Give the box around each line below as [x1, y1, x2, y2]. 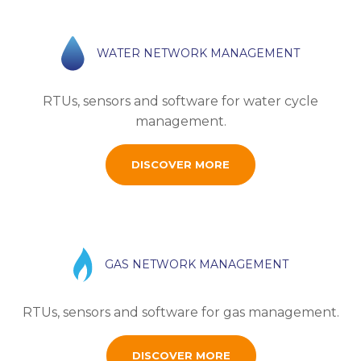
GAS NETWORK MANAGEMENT [104, 256, 288, 272]
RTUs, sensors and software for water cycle [43, 93, 318, 109]
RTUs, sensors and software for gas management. [23, 304, 339, 320]
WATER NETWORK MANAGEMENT [97, 45, 301, 60]
